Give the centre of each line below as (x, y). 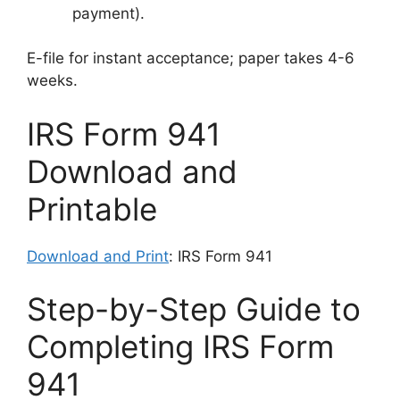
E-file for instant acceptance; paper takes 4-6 (191, 58)
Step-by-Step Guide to (194, 309)
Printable (92, 208)
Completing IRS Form (180, 347)
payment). (108, 13)
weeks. (52, 81)
